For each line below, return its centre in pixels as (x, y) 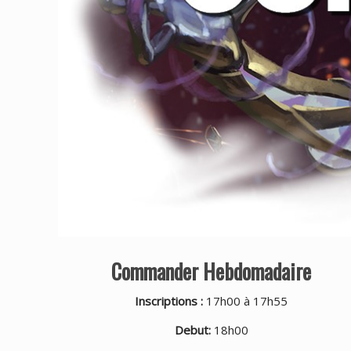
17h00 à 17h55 (246, 300)
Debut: (192, 329)
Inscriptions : (169, 300)
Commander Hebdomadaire (212, 271)
